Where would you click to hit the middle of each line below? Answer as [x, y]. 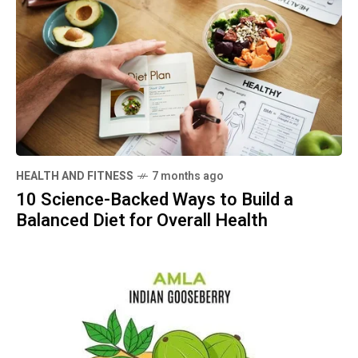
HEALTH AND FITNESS [75, 176]
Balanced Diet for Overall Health [142, 220]
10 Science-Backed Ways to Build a [155, 199]
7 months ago [188, 176]
